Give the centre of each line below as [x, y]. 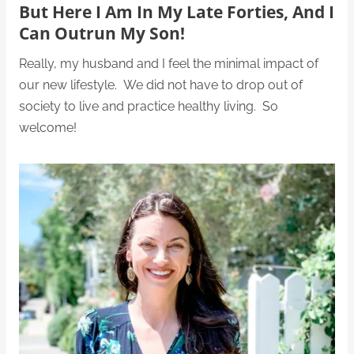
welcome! [49, 127]
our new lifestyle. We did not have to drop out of [161, 85]
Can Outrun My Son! [104, 34]
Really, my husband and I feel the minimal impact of [169, 63]
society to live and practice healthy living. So [149, 106]
